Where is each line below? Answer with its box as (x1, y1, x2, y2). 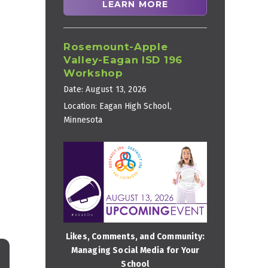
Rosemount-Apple (63, 40, 168, 53)
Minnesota (63, 114, 102, 125)
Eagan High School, (99, 100, 172, 111)
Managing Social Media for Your (71, 245, 200, 255)
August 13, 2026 (86, 84, 147, 95)
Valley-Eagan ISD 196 (63, 53, 182, 66)
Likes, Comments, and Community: (65, 231, 205, 242)
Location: (63, 100, 99, 111)
